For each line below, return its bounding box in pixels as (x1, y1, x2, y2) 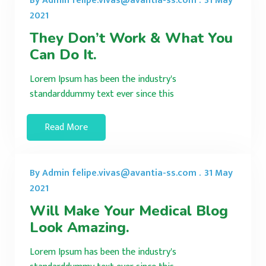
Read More (45, 119, 88, 135)
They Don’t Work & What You (30, 28, 233, 47)
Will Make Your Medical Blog (30, 201, 228, 220)
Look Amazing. (30, 217, 129, 237)
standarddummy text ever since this (30, 85, 174, 102)
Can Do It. (30, 45, 97, 64)
